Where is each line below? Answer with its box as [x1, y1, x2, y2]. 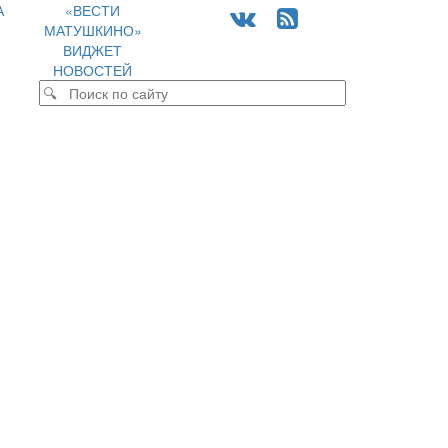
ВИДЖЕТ [63, 40, 123, 60]
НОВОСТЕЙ [53, 60, 133, 80]
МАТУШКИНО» [43, 20, 142, 40]
